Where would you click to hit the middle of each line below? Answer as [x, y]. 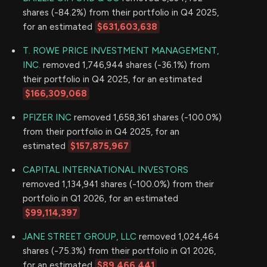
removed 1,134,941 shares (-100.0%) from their [118, 184]
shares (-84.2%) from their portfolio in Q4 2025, [121, 12]
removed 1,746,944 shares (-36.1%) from [125, 65]
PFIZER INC [47, 117]
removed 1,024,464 [178, 236]
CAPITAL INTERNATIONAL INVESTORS [105, 170]
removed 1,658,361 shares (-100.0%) [147, 117]
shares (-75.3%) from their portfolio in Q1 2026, [119, 251]
